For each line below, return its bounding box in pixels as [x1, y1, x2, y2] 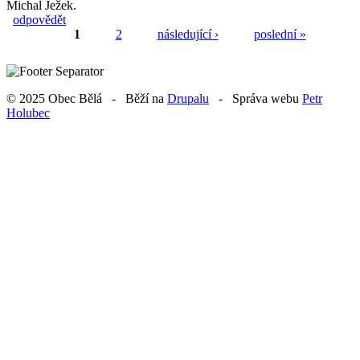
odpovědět [13, 12, 66, 27]
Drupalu [167, 91, 209, 105]
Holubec [6, 105, 50, 120]
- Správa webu [209, 91, 302, 105]
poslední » [253, 27, 306, 41]
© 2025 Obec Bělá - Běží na [6, 91, 167, 105]
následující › [157, 27, 219, 41]
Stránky [6, 43, 72, 64]
